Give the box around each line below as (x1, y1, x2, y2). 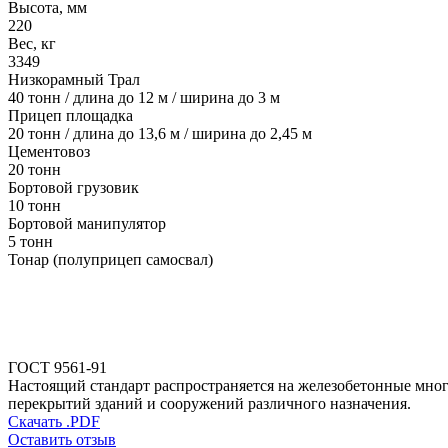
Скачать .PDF (8, 413, 100, 431)
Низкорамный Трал (8, 71, 140, 89)
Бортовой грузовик (8, 179, 139, 197)
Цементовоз (8, 143, 90, 161)
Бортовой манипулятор (8, 215, 166, 233)
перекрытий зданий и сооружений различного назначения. (8, 395, 411, 413)
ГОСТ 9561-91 (8, 359, 107, 377)
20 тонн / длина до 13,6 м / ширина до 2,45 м (8, 125, 312, 143)
